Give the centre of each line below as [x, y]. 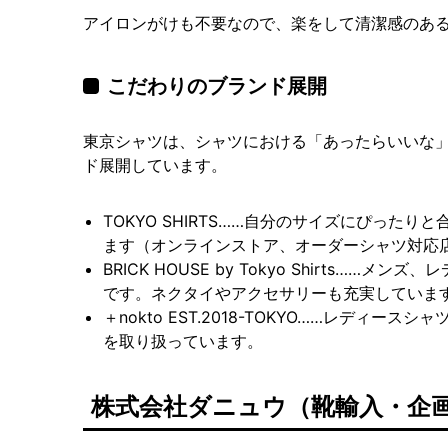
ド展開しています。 [155, 165]
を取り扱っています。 [183, 341]
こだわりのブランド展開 [217, 86]
